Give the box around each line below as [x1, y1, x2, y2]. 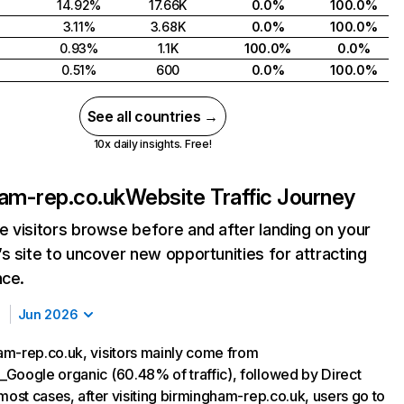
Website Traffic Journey [124, 184, 355, 210]
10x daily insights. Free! [93, 137, 212, 151]
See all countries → [87, 107, 218, 125]
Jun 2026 [17, 307, 78, 322]
